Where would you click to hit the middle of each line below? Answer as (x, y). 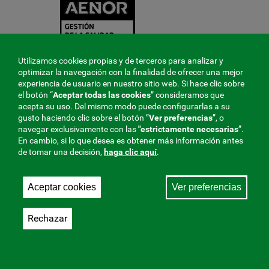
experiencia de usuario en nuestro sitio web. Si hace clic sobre (131, 83)
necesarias (217, 129)
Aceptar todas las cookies (102, 95)
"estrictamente (166, 129)
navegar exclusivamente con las (78, 129)
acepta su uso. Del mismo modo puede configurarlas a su (124, 106)
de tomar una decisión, (61, 152)
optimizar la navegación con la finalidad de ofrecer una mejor (131, 72)
